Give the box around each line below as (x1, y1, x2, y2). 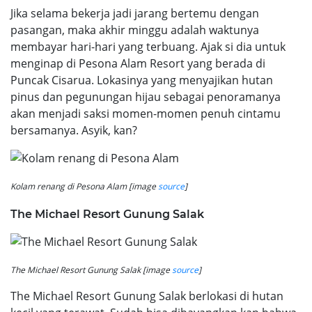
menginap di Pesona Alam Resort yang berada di (10, 55, 265, 71)
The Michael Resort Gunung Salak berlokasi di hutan (10, 288, 283, 304)
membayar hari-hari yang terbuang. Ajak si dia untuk (10, 38, 286, 54)
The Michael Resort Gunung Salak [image (10, 263, 172, 276)
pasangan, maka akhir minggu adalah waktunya (10, 22, 259, 38)
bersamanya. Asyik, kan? (10, 122, 137, 138)
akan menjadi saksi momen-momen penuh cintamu (10, 105, 281, 121)
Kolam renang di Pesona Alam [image (10, 180, 158, 192)
